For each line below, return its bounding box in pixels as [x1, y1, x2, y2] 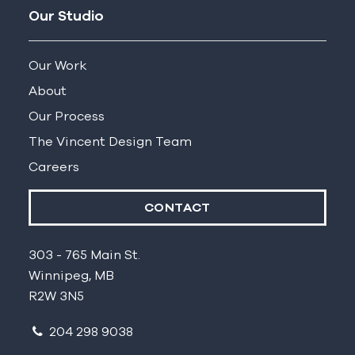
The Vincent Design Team [28, 136, 192, 149]
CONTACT [144, 201, 211, 215]
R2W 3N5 [28, 290, 84, 303]
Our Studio [28, 10, 104, 25]
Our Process [28, 110, 105, 124]
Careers [28, 161, 79, 174]
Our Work [28, 59, 87, 73]
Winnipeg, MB [28, 269, 114, 283]
